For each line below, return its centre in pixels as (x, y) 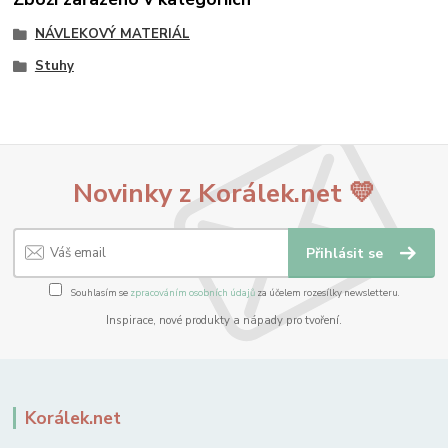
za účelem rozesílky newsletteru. (327, 292)
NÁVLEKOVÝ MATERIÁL (112, 33)
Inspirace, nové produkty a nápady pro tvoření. (224, 320)
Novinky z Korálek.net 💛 (224, 192)
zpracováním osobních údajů (192, 292)
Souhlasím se (99, 292)
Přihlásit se (347, 254)
